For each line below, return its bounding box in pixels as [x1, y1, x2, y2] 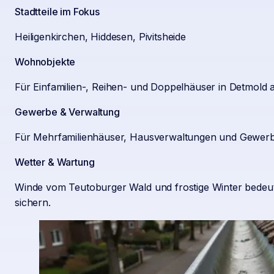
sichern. [15, 196, 51, 209]
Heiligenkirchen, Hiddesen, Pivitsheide [15, 30, 186, 43]
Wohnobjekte [15, 55, 76, 68]
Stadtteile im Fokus [15, 5, 100, 18]
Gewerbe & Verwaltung [15, 105, 120, 118]
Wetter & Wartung [15, 155, 95, 168]
